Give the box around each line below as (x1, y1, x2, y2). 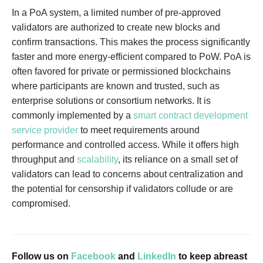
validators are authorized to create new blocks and (12, 22, 220, 32)
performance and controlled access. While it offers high (12, 140, 239, 150)
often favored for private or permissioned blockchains (12, 66, 231, 76)
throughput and (12, 154, 77, 164)
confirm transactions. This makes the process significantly (12, 37, 250, 47)
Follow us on (12, 251, 69, 261)
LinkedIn (137, 251, 176, 261)
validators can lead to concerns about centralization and (12, 169, 243, 179)
